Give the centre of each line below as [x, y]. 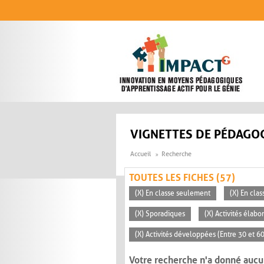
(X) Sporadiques [160, 214]
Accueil [141, 154]
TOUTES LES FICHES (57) [182, 178]
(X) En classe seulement [173, 194]
